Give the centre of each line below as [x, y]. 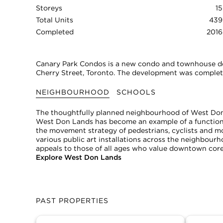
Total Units [55, 20]
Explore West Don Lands [79, 158]
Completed [55, 32]
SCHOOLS [136, 92]
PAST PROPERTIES [72, 201]
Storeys [49, 8]
